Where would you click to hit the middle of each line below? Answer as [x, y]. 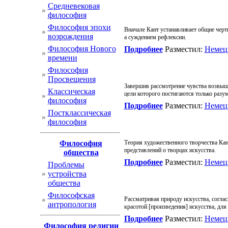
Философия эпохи [79, 27]
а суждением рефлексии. [155, 37]
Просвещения [72, 79]
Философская [71, 195]
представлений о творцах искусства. [170, 150]
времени [62, 58]
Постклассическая [79, 113]
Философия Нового [82, 49]
